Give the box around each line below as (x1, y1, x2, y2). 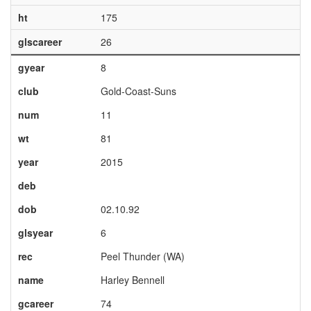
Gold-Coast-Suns (100, 84, 176, 98)
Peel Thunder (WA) (100, 249, 185, 263)
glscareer (17, 35, 62, 49)
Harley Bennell (100, 273, 165, 287)
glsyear (17, 226, 53, 239)
